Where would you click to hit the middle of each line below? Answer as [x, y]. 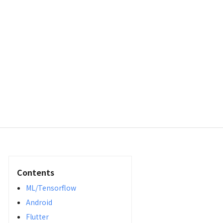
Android [39, 202]
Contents [36, 172]
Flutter [37, 216]
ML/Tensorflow [51, 187]
